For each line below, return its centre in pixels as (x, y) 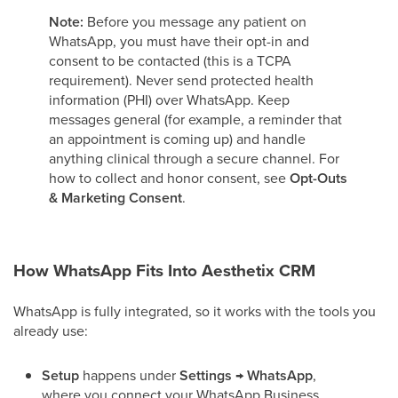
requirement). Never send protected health (181, 80)
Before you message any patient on (195, 21)
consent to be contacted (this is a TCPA (170, 60)
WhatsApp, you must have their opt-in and (179, 41)
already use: (51, 330)
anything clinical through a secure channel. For (194, 158)
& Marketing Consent (115, 198)
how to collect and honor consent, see (169, 178)
